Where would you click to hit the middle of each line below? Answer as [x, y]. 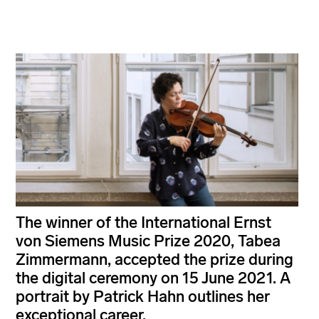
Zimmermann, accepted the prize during [155, 259]
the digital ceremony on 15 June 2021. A [153, 278]
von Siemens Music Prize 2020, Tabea [148, 241]
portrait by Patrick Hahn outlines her [143, 296]
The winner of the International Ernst [143, 222]
